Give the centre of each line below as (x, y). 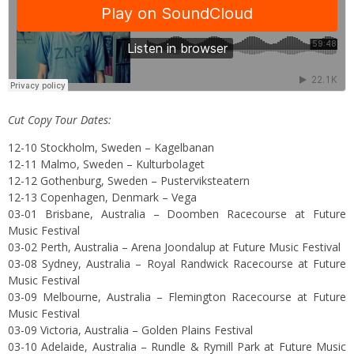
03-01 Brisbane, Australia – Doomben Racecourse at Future (177, 214)
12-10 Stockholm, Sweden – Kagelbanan (111, 148)
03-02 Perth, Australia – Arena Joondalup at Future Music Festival (174, 247)
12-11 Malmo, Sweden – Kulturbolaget (106, 164)
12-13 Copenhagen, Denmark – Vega (102, 198)
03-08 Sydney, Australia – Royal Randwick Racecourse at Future (177, 264)
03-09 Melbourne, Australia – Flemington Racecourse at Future (177, 297)
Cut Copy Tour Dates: (60, 120)
